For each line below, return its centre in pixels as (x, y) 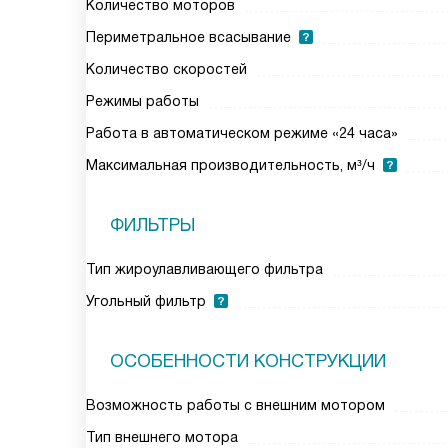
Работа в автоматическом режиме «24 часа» (242, 133)
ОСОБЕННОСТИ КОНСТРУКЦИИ (248, 361)
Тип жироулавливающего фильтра (204, 269)
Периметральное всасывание (188, 37)
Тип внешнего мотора (162, 437)
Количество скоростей (166, 69)
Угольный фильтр (146, 301)
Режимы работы (142, 101)
